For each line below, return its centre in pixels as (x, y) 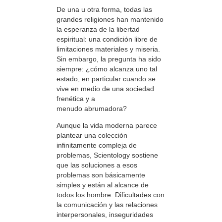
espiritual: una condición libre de (107, 39)
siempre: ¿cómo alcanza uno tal (107, 69)
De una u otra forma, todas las (104, 9)
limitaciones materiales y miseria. (108, 49)
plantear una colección (92, 136)
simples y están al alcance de (103, 185)
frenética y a (76, 98)
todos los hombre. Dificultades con (111, 195)
